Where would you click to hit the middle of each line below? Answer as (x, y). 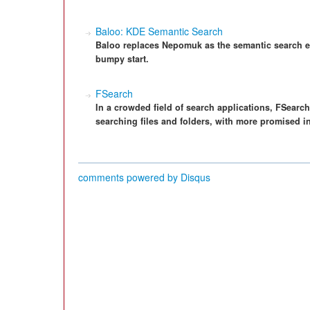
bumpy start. (122, 59)
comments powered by (129, 177)
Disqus (195, 177)
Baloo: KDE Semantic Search (159, 31)
